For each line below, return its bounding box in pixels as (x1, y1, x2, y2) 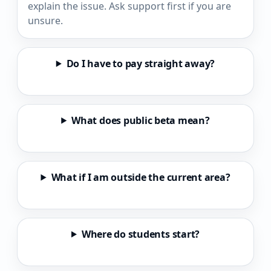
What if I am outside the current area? (51, 170, 230, 184)
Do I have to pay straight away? (66, 56, 215, 70)
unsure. (28, 13, 63, 27)
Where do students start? (81, 227, 200, 241)
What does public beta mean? (71, 113, 210, 127)
